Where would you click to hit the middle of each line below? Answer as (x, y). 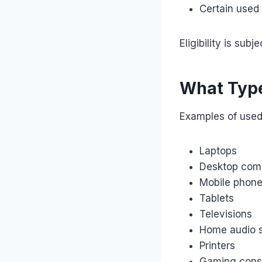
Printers (217, 245)
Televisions (226, 214)
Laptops (218, 151)
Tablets (217, 198)
